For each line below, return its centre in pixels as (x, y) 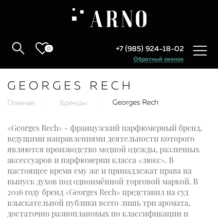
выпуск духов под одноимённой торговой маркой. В (103, 181)
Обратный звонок (159, 59)
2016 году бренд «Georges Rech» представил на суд (98, 192)
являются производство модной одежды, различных (103, 149)
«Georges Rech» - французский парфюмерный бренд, (105, 127)
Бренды (73, 103)
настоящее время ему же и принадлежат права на (100, 170)
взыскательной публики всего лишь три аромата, (99, 202)
